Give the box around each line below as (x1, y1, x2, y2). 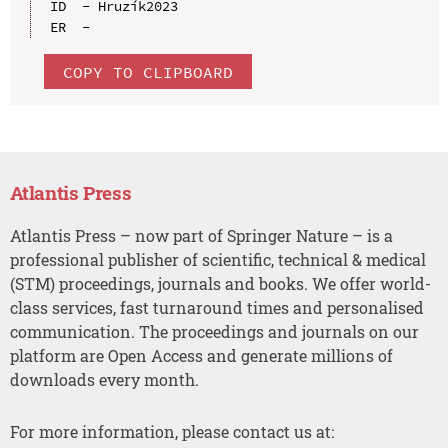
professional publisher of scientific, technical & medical (9, 248, 426, 270)
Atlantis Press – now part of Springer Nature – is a (9, 224, 393, 246)
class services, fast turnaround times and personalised (9, 296, 424, 318)
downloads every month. (9, 368, 199, 390)
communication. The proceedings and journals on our (9, 320, 419, 342)
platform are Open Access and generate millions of (9, 344, 393, 366)
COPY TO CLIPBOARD (62, 61, 233, 82)
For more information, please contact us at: (9, 421, 334, 443)
